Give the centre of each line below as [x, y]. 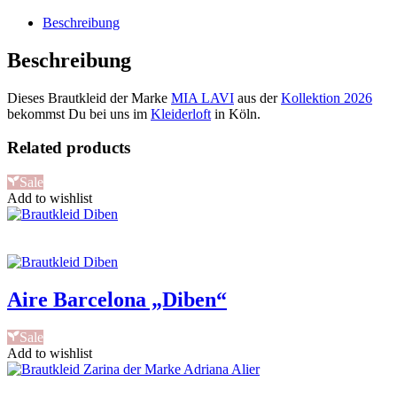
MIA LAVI [202, 97]
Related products [69, 148]
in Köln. [236, 113]
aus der [257, 97]
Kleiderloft [181, 113]
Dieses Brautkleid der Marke [89, 97]
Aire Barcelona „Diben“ [117, 300]
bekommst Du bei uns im [79, 113]
